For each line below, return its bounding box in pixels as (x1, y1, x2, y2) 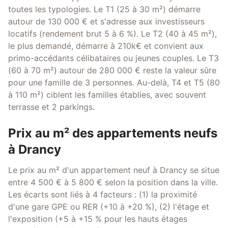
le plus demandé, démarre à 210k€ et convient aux (8, 41, 204, 51)
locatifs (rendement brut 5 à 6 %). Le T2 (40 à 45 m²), (8, 28, 217, 39)
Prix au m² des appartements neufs (8, 126, 217, 140)
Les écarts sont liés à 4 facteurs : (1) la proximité (8, 189, 197, 199)
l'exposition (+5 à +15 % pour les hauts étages (8, 214, 187, 224)
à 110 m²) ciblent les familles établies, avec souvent (8, 90, 206, 100)
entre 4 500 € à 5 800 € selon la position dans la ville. (8, 177, 218, 187)
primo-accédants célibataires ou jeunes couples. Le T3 (8, 53, 219, 63)
